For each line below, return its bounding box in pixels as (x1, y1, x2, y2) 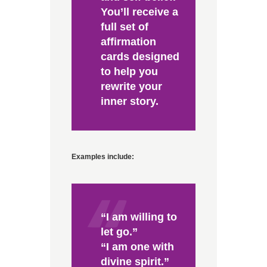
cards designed (100, 51, 179, 63)
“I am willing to (100, 211, 177, 223)
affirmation (100, 36, 156, 48)
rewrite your (100, 80, 162, 93)
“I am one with (100, 241, 174, 253)
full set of (100, 21, 148, 33)
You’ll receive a (100, 6, 178, 18)
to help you (100, 66, 158, 78)
